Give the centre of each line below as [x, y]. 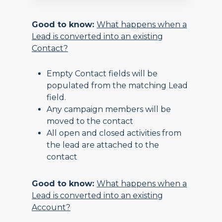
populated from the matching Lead [117, 86]
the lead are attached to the [103, 145]
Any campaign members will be [109, 110]
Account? [51, 208]
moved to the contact [90, 121]
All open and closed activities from [114, 133]
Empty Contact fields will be [102, 74]
